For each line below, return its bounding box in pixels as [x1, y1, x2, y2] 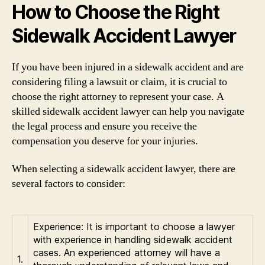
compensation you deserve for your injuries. [12, 134, 198, 148]
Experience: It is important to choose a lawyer [33, 221, 235, 232]
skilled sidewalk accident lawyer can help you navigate [12, 104, 244, 118]
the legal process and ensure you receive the [12, 119, 197, 133]
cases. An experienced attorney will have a [33, 247, 220, 258]
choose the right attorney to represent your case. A [12, 89, 224, 104]
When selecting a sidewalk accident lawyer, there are [12, 162, 235, 176]
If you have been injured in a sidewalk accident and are [12, 60, 244, 74]
